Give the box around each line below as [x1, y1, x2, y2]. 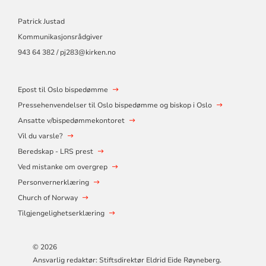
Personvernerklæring [17, 177, 89, 187]
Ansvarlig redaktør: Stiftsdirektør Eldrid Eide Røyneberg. [33, 255, 222, 265]
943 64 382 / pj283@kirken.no [17, 47, 116, 57]
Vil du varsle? [17, 131, 63, 141]
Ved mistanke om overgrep [17, 161, 107, 172]
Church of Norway [17, 192, 78, 202]
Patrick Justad [17, 16, 65, 26]
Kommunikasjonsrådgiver [17, 31, 103, 42]
